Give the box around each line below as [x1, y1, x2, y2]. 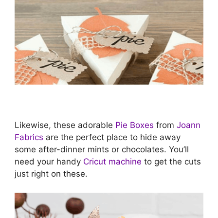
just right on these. [15, 169, 88, 179]
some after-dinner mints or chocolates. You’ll [15, 145, 189, 154]
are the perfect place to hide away [43, 132, 181, 142]
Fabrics [15, 132, 43, 142]
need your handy [15, 157, 83, 166]
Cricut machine [83, 157, 142, 166]
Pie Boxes [115, 120, 154, 130]
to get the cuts [142, 157, 201, 166]
